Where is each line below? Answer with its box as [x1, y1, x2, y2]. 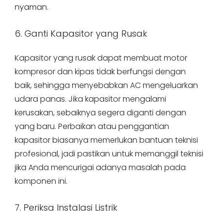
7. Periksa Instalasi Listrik [15, 201, 117, 214]
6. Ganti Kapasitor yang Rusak [15, 27, 147, 40]
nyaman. [15, 1, 48, 13]
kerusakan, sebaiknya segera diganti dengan [15, 107, 186, 118]
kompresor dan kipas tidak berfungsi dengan [15, 66, 186, 77]
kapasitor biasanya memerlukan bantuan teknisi [15, 134, 198, 146]
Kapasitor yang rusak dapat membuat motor [15, 52, 187, 64]
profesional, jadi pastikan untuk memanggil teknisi [15, 148, 203, 159]
